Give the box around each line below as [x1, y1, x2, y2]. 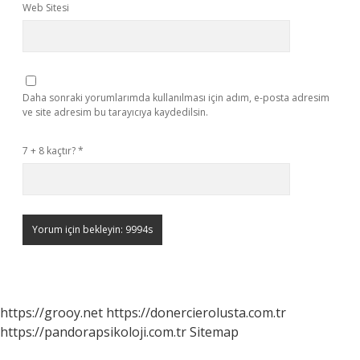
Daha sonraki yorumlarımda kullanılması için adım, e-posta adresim [22, 91, 329, 104]
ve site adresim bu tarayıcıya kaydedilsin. [22, 105, 208, 119]
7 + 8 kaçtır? [22, 144, 78, 157]
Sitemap [190, 323, 239, 341]
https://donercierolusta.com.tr [106, 304, 286, 321]
